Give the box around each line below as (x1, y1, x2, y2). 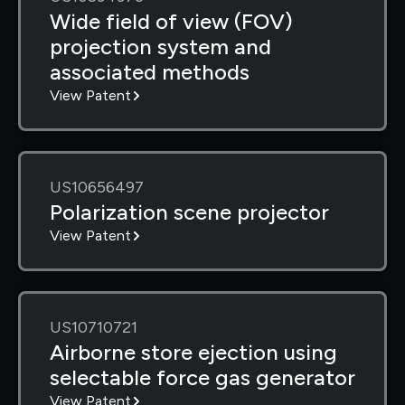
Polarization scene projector (50, 198, 329, 225)
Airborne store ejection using (50, 338, 337, 365)
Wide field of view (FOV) (50, 7, 293, 34)
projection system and (50, 33, 271, 60)
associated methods (50, 58, 250, 85)
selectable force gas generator (50, 363, 355, 391)
